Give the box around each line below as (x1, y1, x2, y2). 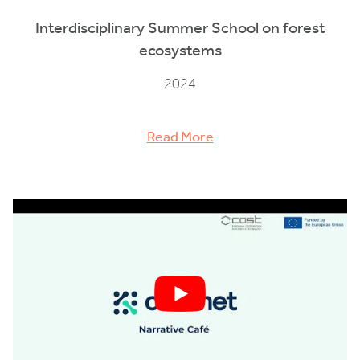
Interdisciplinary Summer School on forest (35, 18, 325, 38)
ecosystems (138, 40, 222, 60)
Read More (146, 129, 214, 146)
